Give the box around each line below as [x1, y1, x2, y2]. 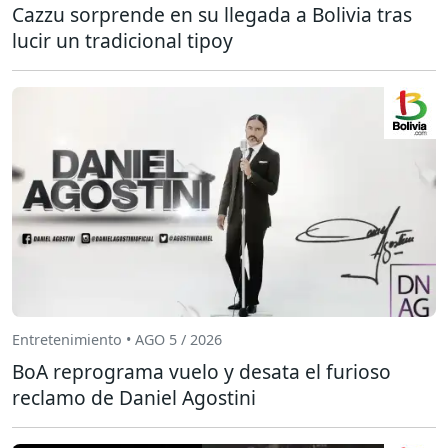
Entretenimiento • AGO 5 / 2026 [12, 330, 222, 350]
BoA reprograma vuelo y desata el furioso [12, 357, 391, 385]
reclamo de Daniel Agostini [12, 383, 256, 411]
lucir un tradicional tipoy [12, 26, 233, 54]
